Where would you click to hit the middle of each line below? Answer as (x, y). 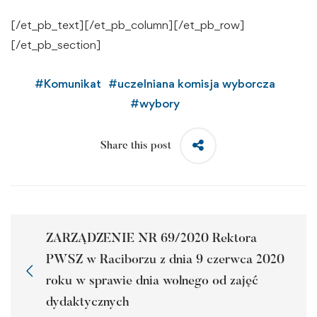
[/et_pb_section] (56, 45)
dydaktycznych (87, 303)
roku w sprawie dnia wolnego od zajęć (152, 282)
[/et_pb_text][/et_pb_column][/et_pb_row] (128, 25)
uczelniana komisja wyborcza (196, 84)
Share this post (136, 146)
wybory (160, 104)
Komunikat (73, 84)
